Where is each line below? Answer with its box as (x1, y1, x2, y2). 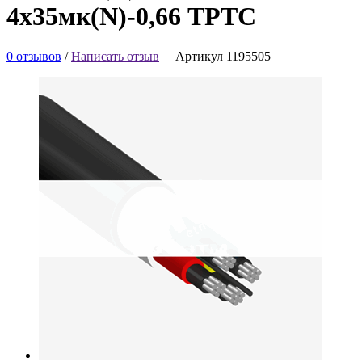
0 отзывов (6, 48, 61, 63)
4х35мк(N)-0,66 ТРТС (6, 2, 256, 32)
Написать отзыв (71, 48, 159, 63)
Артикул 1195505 (175, 48, 271, 63)
